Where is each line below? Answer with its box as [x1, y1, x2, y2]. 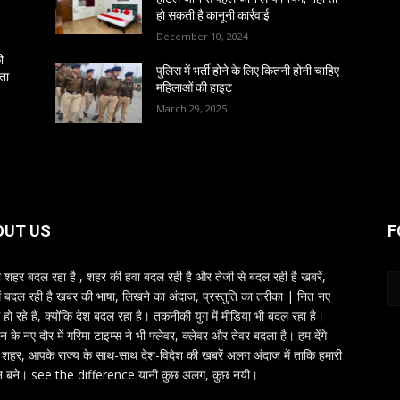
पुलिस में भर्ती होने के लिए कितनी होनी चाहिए [156, 62, 340, 78]
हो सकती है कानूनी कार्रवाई [156, 7, 271, 22]
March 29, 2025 [156, 101, 228, 115]
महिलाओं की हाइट [156, 79, 233, 95]
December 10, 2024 [156, 29, 249, 43]
